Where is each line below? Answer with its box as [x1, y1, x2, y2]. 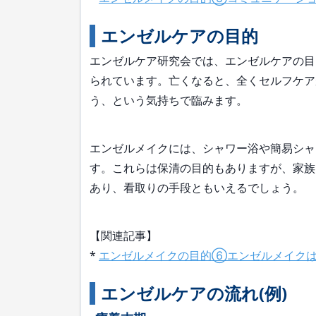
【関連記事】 [90, 228, 157, 243]
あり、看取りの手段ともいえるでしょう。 [90, 180, 304, 195]
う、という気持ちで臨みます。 [90, 92, 248, 108]
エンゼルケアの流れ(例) [101, 281, 287, 305]
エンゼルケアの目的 [101, 24, 258, 47]
